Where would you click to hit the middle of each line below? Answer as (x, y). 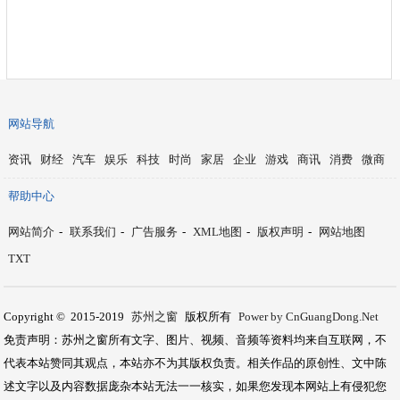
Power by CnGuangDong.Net (309, 317)
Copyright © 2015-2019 (66, 317)
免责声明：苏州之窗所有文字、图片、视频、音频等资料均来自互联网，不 (196, 340)
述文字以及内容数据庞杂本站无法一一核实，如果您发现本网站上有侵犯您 (196, 386)
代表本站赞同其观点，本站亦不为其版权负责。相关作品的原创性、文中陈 (196, 363)
